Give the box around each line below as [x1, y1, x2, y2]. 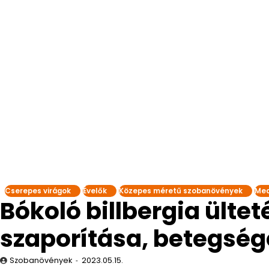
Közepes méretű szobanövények [119, 186, 243, 196]
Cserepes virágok [5, 186, 71, 196]
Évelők [83, 186, 107, 196]
